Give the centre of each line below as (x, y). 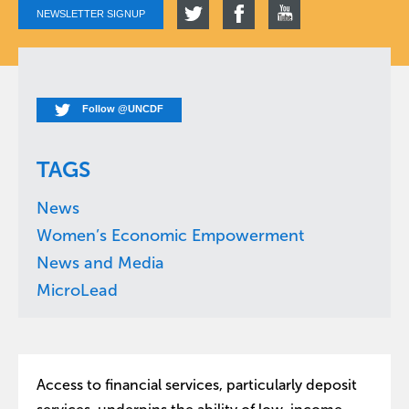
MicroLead (77, 290)
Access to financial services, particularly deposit (197, 385)
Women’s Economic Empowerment (170, 236)
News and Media (100, 263)
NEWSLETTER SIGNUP (91, 13)
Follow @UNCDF (121, 109)
